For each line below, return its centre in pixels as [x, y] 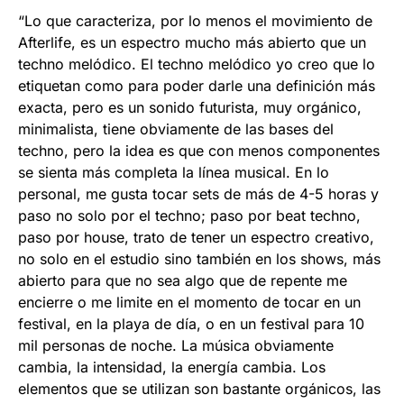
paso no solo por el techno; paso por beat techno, [189, 215]
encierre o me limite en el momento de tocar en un [189, 302]
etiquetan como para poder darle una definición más [197, 85]
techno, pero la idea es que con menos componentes [199, 150]
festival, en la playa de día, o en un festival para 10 [191, 323]
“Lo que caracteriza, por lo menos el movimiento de [195, 20]
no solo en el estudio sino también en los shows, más [199, 258]
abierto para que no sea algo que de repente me [183, 280]
